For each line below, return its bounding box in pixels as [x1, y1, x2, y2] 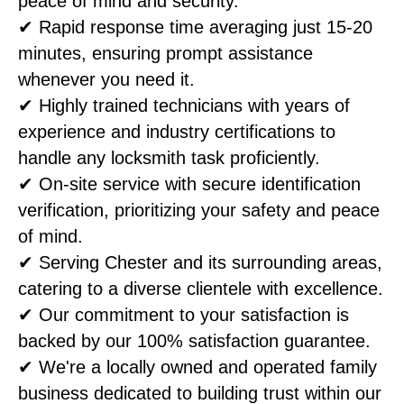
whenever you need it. [18, 69, 195, 89]
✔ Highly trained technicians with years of [18, 95, 350, 115]
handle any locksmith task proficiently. [18, 147, 320, 168]
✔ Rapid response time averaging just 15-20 [18, 16, 372, 37]
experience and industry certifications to [18, 121, 335, 142]
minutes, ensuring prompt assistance [18, 42, 313, 63]
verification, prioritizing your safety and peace [18, 199, 380, 220]
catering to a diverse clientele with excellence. [18, 278, 383, 298]
